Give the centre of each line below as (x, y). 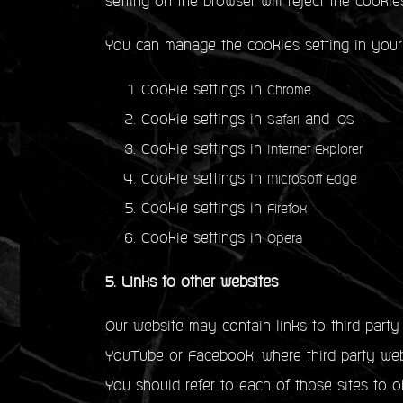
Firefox (287, 210)
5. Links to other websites (192, 283)
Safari (283, 121)
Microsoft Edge (312, 180)
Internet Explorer (315, 151)
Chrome (289, 91)
